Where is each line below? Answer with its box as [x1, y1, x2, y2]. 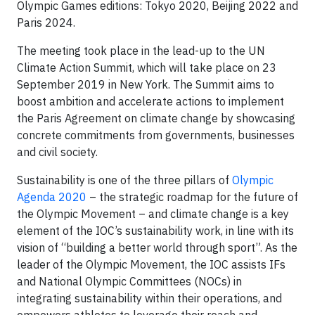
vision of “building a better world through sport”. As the [17, 240, 297, 255]
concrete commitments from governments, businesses [17, 127, 295, 142]
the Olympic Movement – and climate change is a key [17, 206, 289, 221]
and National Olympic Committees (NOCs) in [17, 274, 242, 288]
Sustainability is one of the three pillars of [17, 172, 229, 187]
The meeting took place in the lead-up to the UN [17, 43, 265, 58]
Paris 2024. [17, 15, 75, 30]
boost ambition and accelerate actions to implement [17, 94, 284, 108]
